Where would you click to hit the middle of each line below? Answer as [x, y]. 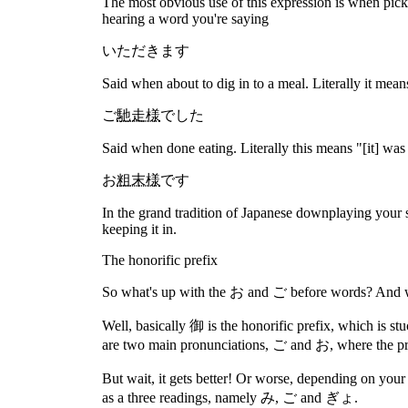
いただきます [146, 51]
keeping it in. [139, 229]
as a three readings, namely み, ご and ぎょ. [230, 398]
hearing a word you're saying [185, 19]
